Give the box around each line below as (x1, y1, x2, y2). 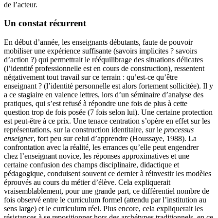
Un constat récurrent (4, 18, 86, 29)
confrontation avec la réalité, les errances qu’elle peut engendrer (4, 143, 199, 152)
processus (164, 126, 194, 134)
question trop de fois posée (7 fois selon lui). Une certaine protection (4, 108, 213, 117)
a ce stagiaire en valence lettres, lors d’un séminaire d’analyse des (4, 91, 203, 99)
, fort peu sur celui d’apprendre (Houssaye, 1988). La (34, 134, 197, 143)
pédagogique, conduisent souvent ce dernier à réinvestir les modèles (4, 169, 211, 178)
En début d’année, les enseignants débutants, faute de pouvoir (4, 38, 193, 47)
